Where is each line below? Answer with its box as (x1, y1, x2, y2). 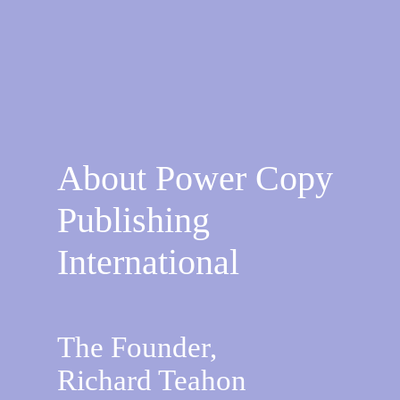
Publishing (57, 199, 210, 240)
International (57, 241, 239, 282)
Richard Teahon (57, 364, 246, 397)
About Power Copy (57, 157, 333, 198)
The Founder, (57, 331, 224, 364)
